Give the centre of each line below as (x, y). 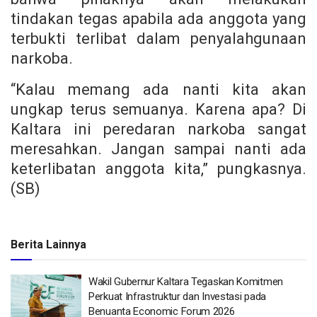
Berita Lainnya (48, 244)
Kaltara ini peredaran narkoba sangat (158, 129)
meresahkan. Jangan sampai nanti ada (158, 149)
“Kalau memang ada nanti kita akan (158, 89)
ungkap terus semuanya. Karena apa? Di (158, 109)
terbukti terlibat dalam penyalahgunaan (158, 38)
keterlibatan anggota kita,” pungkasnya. (158, 168)
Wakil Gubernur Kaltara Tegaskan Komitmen (186, 281)
